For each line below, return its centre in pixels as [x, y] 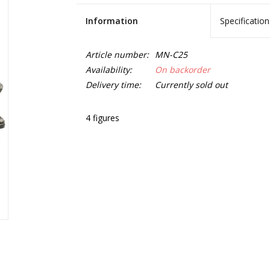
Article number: [117, 55]
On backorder [182, 70]
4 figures [102, 118]
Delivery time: [113, 85]
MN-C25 [171, 55]
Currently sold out [191, 85]
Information [111, 21]
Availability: [108, 70]
